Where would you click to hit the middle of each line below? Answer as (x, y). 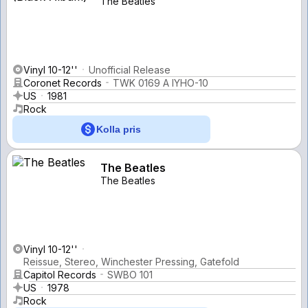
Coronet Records (63, 82)
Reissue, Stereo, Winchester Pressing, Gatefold (131, 261)
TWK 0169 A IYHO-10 (161, 82)
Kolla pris (118, 129)
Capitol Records (60, 274)
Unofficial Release (130, 69)
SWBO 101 (130, 274)
